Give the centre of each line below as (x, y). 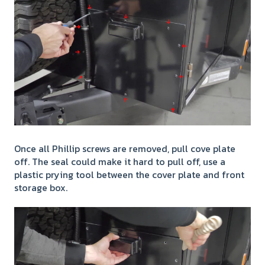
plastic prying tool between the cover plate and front (129, 174)
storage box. (42, 187)
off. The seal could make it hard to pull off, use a (120, 161)
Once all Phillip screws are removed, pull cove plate (125, 148)
